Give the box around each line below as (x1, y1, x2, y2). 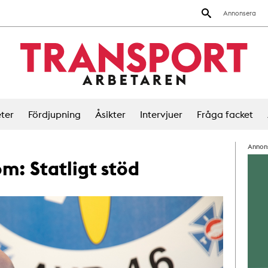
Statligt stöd (30, 156, 139, 181)
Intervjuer (139, 108, 182, 120)
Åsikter (95, 108, 126, 120)
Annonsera (223, 9, 256, 17)
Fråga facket (196, 108, 253, 120)
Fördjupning (28, 108, 81, 120)
